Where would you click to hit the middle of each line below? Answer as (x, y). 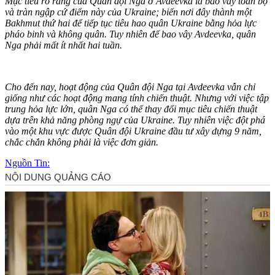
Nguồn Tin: (27, 163)
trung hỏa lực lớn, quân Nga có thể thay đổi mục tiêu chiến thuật (131, 109)
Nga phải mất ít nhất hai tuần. (64, 45)
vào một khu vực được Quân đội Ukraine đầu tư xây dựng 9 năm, (133, 131)
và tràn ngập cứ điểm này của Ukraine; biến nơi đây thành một (128, 12)
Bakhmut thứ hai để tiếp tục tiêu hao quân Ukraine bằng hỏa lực (131, 23)
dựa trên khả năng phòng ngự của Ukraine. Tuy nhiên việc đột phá (135, 120)
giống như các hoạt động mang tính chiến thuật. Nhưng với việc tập (137, 98)
